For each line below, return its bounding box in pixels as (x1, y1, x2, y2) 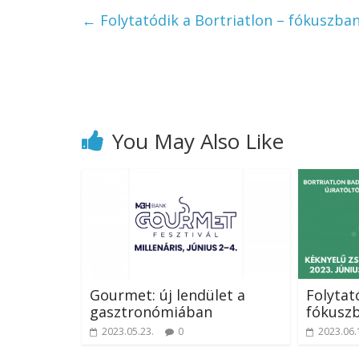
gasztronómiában (90, 301, 212, 321)
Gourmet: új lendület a (90, 284, 245, 305)
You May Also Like (112, 127, 284, 156)
